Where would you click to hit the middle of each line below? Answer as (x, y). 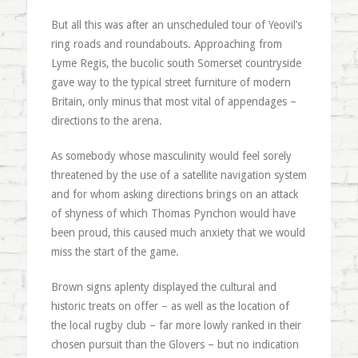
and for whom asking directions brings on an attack (174, 194)
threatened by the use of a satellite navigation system (179, 175)
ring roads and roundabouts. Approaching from (166, 44)
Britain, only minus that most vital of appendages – (173, 101)
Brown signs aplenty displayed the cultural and (163, 287)
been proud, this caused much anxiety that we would (178, 233)
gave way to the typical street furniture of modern (171, 82)
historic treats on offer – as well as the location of (170, 306)
